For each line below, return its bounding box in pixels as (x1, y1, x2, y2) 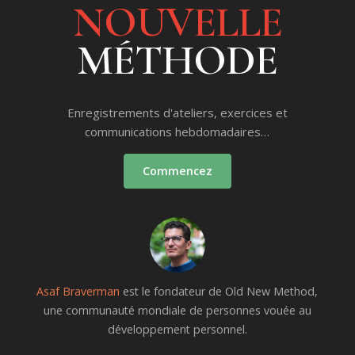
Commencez (142, 163, 212, 179)
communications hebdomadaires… (85, 124, 270, 140)
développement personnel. (107, 322, 247, 338)
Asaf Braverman (36, 284, 120, 300)
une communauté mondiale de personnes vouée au (43, 303, 311, 319)
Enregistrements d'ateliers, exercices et (67, 105, 288, 121)
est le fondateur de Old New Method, (120, 284, 319, 300)
